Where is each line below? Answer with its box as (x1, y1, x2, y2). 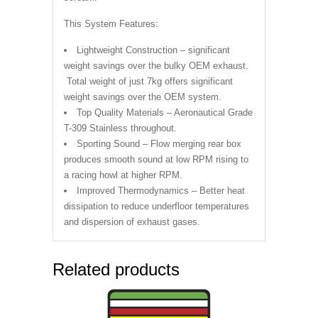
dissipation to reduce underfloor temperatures (64, 201, 249, 212)
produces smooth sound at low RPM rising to (64, 154, 248, 165)
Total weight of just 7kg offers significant (64, 76, 233, 87)
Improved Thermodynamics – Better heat (77, 185, 245, 196)
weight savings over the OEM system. (64, 92, 221, 102)
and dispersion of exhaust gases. (64, 216, 200, 227)
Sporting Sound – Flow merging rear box (77, 138, 241, 149)
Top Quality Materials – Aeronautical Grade (77, 107, 253, 118)
